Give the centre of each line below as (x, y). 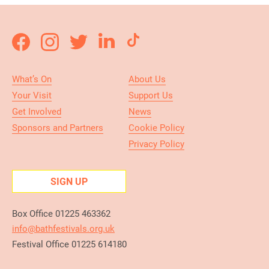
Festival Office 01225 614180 (69, 244)
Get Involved (37, 111)
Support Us (151, 95)
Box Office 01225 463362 (61, 213)
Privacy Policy (156, 144)
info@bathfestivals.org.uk (63, 228)
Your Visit (32, 95)
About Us (147, 79)
